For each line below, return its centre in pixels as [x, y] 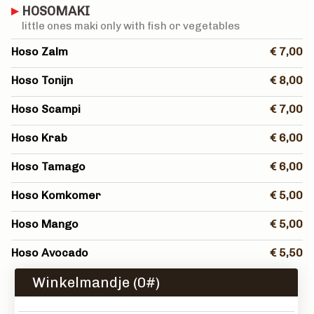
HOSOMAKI [56, 11]
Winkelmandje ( [85, 282]
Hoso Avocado [50, 253]
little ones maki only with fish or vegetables [131, 26]
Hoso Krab [39, 138]
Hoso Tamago [48, 166]
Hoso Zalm [40, 52]
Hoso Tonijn [42, 80]
